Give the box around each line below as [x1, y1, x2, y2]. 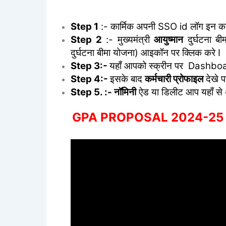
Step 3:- [71, 60, 109, 72]
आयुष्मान [154, 34, 184, 46]
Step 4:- [71, 73, 110, 85]
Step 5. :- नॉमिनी [71, 86, 136, 98]
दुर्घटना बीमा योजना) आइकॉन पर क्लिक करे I [71, 47, 220, 59]
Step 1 [71, 21, 98, 33]
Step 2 [71, 34, 102, 46]
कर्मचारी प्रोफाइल [145, 73, 203, 85]
